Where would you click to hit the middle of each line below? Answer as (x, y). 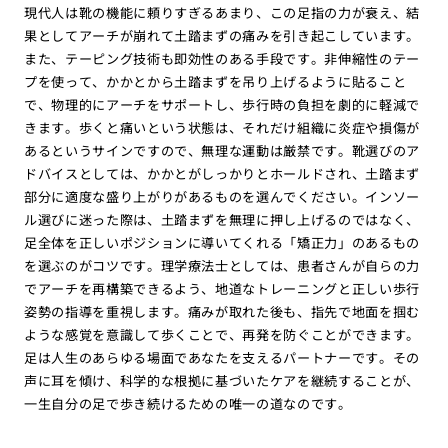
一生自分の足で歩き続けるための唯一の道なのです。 (187, 404)
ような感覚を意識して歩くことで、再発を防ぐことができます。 (222, 335)
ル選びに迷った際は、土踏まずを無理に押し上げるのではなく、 (222, 220)
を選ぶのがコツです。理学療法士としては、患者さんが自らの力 (222, 266)
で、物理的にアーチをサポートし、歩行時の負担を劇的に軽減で (222, 105)
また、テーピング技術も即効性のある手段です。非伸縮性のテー (222, 59)
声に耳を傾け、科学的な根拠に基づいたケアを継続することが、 (222, 381)
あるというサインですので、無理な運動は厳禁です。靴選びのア (222, 151)
